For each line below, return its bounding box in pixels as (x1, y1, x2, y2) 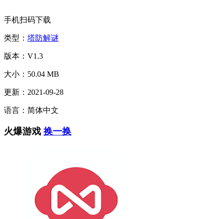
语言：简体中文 (4, 106, 59, 114)
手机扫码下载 (4, 15, 51, 24)
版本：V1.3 (4, 51, 43, 60)
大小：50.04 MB (4, 69, 59, 78)
